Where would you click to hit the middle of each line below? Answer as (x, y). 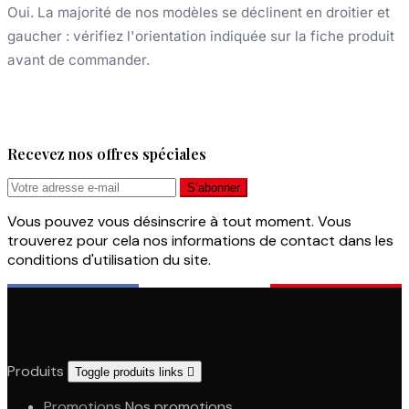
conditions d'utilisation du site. (109, 259)
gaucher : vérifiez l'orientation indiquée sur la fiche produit (201, 36)
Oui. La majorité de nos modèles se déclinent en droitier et (199, 12)
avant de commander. (79, 59)
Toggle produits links (131, 372)
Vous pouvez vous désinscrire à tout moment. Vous (179, 221)
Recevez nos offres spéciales (107, 153)
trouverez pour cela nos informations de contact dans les (200, 240)
